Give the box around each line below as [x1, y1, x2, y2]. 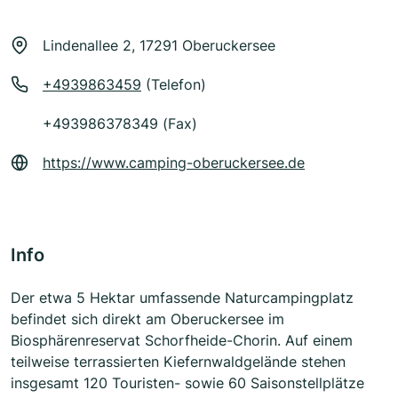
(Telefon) [141, 76, 206, 94]
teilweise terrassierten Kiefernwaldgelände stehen [11, 353, 346, 371]
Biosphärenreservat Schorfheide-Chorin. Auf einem [11, 331, 353, 350]
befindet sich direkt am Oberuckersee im [11, 310, 284, 329]
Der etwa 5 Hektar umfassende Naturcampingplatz [11, 289, 354, 307]
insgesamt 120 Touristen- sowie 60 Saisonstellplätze [11, 374, 364, 393]
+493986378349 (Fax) [43, 115, 197, 133]
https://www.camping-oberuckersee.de [43, 154, 305, 172]
